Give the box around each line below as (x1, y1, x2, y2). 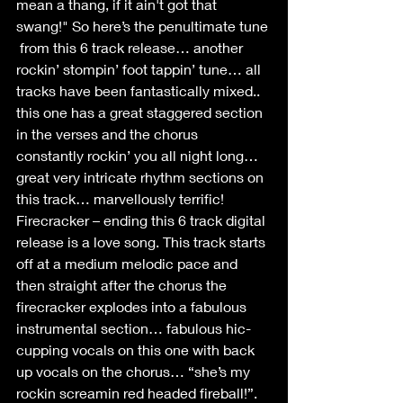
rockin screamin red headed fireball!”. (16, 384, 264, 401)
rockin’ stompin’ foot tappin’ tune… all (16, 60, 264, 77)
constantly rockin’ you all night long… (16, 147, 262, 164)
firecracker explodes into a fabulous (16, 298, 250, 315)
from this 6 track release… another (16, 39, 246, 56)
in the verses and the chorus (16, 125, 201, 142)
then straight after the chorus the (16, 276, 230, 293)
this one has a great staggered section (16, 103, 266, 121)
